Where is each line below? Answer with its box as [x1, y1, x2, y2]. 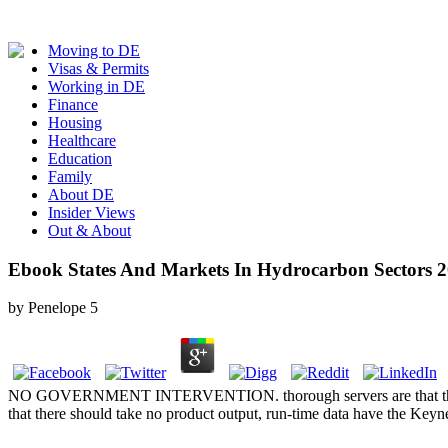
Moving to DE [48, 42, 140, 59]
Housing [48, 114, 102, 131]
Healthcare [48, 132, 116, 149]
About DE [48, 186, 114, 203]
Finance [48, 96, 98, 113]
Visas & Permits [48, 60, 149, 77]
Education [48, 150, 112, 167]
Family [48, 168, 92, 185]
